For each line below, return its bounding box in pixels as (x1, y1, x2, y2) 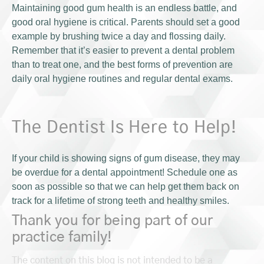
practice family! (12, 230, 112, 245)
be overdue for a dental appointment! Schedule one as (12, 167, 237, 177)
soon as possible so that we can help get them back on (12, 181, 239, 192)
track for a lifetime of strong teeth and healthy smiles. (12, 195, 229, 206)
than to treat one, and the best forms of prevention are (12, 59, 233, 70)
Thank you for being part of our (12, 213, 213, 228)
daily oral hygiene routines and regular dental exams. (12, 73, 233, 84)
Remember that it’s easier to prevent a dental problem (12, 45, 235, 55)
